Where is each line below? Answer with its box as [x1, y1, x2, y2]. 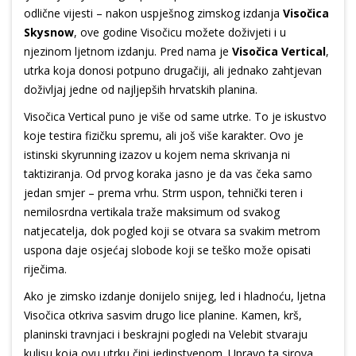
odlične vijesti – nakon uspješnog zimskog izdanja [24, 6, 283, 21]
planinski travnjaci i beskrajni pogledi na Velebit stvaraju [24, 327, 308, 342]
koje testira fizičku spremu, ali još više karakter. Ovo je [24, 128, 304, 144]
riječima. [24, 261, 67, 277]
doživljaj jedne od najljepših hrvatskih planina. [24, 82, 257, 98]
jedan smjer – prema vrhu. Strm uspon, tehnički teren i [24, 185, 303, 201]
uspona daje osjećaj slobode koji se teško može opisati [24, 242, 311, 258]
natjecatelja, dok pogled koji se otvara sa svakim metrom [24, 223, 320, 239]
